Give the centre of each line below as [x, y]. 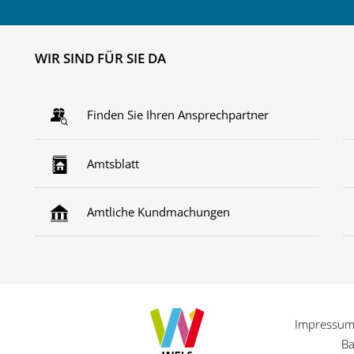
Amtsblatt [113, 163]
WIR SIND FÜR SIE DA [100, 58]
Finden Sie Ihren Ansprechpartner [178, 115]
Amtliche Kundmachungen [159, 211]
